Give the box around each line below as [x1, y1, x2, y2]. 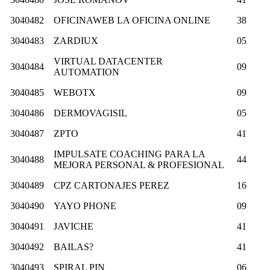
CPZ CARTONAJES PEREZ [54, 180, 169, 190]
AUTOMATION [54, 66, 119, 77]
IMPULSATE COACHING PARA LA [54, 148, 205, 159]
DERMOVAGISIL [54, 107, 127, 118]
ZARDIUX [54, 35, 98, 46]
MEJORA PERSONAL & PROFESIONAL [54, 159, 224, 170]
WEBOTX [54, 87, 96, 98]
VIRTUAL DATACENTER [54, 55, 163, 66]
